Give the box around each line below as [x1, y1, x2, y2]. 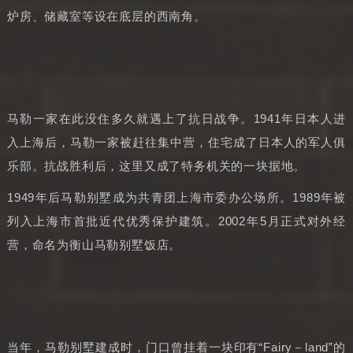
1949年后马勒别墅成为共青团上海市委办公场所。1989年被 [6, 191, 347, 204]
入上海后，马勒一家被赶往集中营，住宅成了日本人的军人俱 [6, 136, 347, 149]
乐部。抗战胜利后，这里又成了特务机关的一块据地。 [6, 159, 307, 173]
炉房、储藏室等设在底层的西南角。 [6, 9, 206, 23]
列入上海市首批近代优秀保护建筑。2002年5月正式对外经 [6, 214, 347, 228]
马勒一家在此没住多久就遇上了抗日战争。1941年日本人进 [6, 112, 347, 125]
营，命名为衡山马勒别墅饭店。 [6, 238, 182, 251]
